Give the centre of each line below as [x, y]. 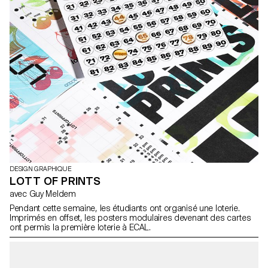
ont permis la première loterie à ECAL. [80, 227]
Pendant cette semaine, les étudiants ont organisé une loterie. [125, 208]
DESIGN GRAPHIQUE [41, 169]
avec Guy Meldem [52, 194]
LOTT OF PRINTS [55, 181]
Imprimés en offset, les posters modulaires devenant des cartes [130, 217]
